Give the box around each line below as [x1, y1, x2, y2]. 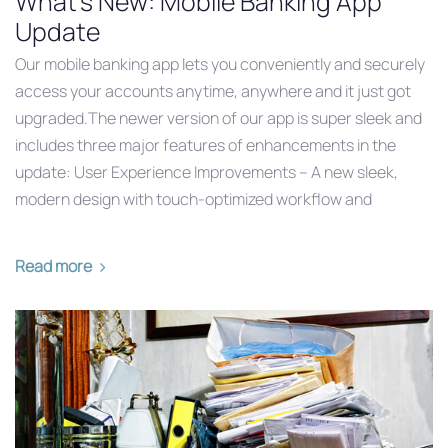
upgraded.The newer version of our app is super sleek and [15, 107, 422, 130]
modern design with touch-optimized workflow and [15, 188, 372, 211]
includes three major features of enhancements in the [15, 134, 396, 157]
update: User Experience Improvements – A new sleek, [15, 161, 398, 184]
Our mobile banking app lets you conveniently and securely [15, 53, 425, 76]
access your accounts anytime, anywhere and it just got [15, 80, 411, 103]
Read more [15, 255, 92, 278]
